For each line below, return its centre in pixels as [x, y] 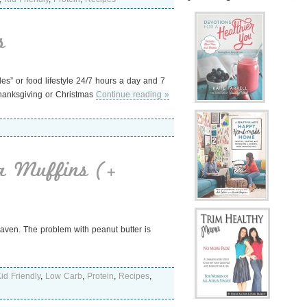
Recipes [134, 276]
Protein [100, 276]
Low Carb [64, 276]
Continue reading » [133, 95]
